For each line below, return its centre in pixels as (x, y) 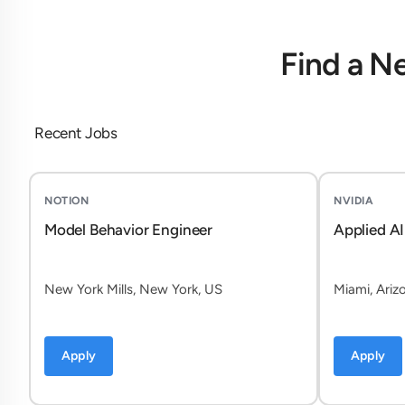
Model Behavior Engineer (129, 230)
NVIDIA (353, 201)
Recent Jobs (76, 133)
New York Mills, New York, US (133, 289)
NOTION (66, 201)
